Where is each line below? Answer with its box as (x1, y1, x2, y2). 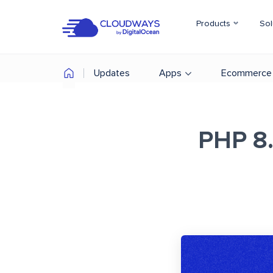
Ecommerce (221, 68, 272, 78)
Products (196, 19, 233, 28)
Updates (94, 68, 130, 78)
